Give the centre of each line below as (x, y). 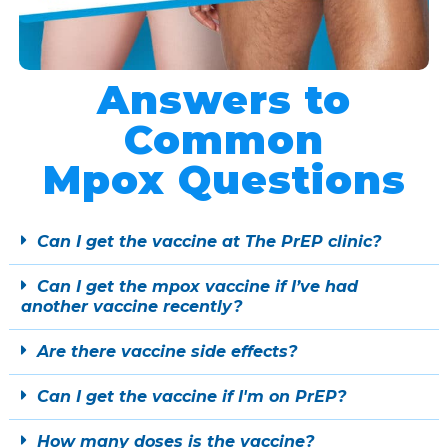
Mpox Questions (224, 180)
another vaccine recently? (131, 307)
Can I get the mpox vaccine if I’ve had (197, 287)
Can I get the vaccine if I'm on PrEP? (191, 397)
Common (224, 140)
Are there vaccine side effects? (166, 352)
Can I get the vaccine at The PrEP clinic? (208, 242)
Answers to (224, 100)
